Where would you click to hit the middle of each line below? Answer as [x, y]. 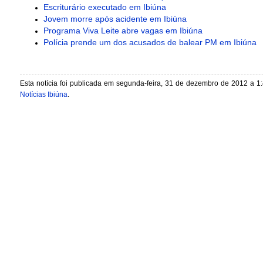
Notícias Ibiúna [43, 95]
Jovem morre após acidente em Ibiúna [115, 19]
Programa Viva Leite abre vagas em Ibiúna [123, 31]
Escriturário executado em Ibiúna [104, 7]
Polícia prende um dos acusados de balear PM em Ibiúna [150, 42]
